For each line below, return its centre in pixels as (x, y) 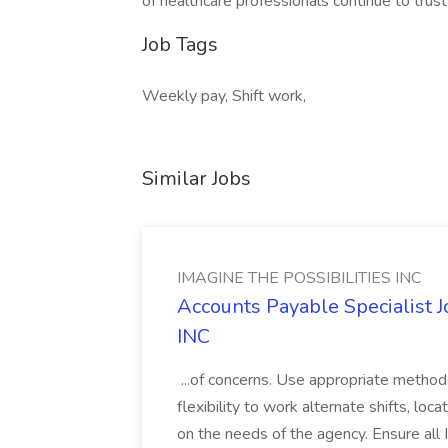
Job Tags (180, 44)
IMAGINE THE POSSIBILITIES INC (299, 278)
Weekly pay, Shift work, (224, 96)
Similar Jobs (196, 178)
